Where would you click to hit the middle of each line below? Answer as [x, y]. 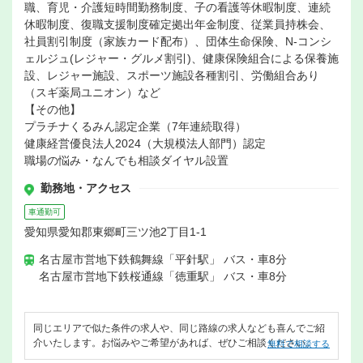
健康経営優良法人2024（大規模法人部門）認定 [145, 144]
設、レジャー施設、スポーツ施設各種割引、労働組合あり [172, 76]
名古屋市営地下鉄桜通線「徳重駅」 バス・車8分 [163, 277]
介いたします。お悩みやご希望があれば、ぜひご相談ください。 [174, 343]
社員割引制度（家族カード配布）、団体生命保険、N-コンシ [178, 42]
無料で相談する [299, 344]
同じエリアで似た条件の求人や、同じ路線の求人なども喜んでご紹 [179, 329]
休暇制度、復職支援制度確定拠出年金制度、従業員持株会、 [177, 25]
